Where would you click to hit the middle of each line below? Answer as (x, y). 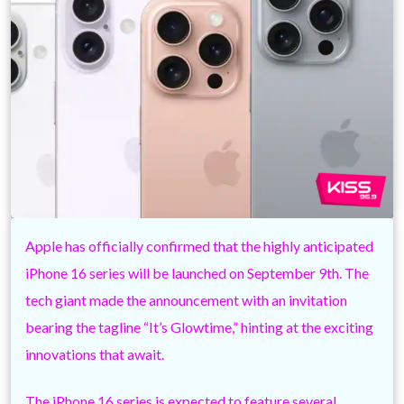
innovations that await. (96, 353)
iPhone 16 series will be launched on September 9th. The (197, 272)
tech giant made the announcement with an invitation (186, 299)
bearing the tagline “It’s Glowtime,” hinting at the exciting (199, 326)
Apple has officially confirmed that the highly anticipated (199, 245)
